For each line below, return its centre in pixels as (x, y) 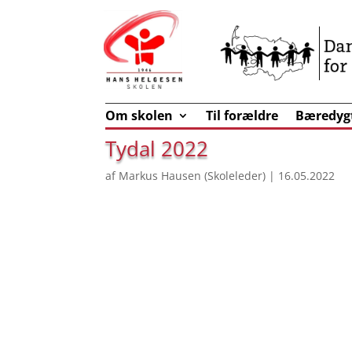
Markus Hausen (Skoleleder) (192, 176)
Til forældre (242, 115)
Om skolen (139, 115)
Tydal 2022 (157, 148)
